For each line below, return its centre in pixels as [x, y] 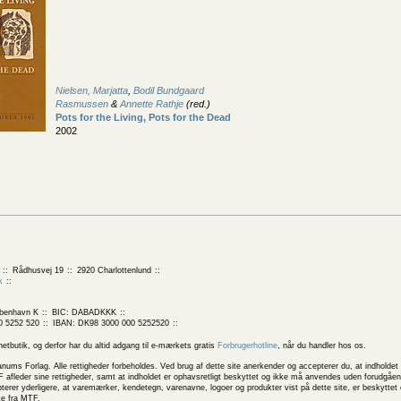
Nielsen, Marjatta [92, 91]
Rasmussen [82, 104]
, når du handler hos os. [322, 346]
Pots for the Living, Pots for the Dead [143, 118]
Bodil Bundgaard [169, 91]
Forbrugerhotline [247, 346]
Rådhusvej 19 [38, 270]
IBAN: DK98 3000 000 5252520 [111, 323]
